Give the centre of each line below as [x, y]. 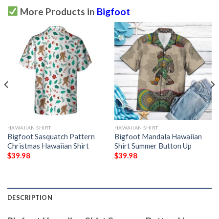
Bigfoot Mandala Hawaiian [158, 137]
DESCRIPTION [30, 198]
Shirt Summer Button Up [153, 146]
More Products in [57, 11]
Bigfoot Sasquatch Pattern [51, 137]
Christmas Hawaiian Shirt [48, 146]
